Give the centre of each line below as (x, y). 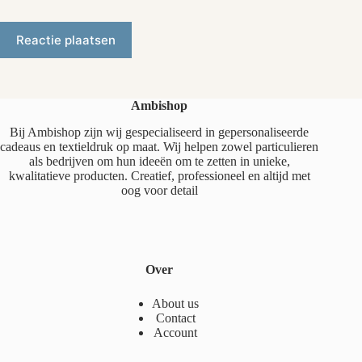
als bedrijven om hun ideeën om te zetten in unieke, (159, 161)
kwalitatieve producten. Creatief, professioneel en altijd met (159, 175)
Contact (175, 318)
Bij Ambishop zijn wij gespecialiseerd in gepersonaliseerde (160, 132)
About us (176, 303)
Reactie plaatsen (66, 40)
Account (176, 332)
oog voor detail (159, 190)
